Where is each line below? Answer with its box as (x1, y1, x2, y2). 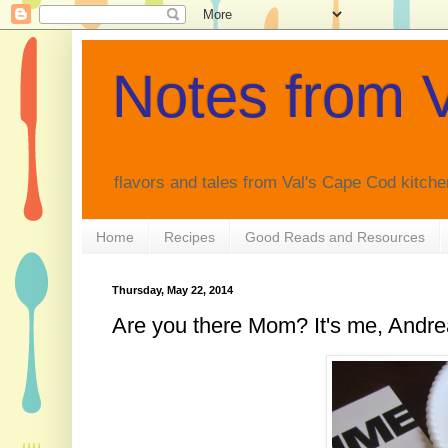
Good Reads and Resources (244, 228, 425, 245)
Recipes (163, 228, 215, 245)
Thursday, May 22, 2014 (111, 284, 233, 297)
